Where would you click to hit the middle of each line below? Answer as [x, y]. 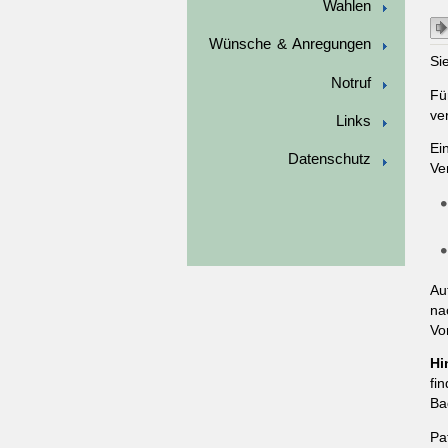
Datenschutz [329, 159]
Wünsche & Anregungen [290, 44]
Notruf [350, 82]
